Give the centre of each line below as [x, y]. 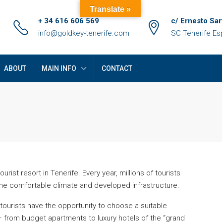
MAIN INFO [59, 68]
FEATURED [142, 195]
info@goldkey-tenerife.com [84, 33]
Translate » [110, 9]
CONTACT [117, 68]
